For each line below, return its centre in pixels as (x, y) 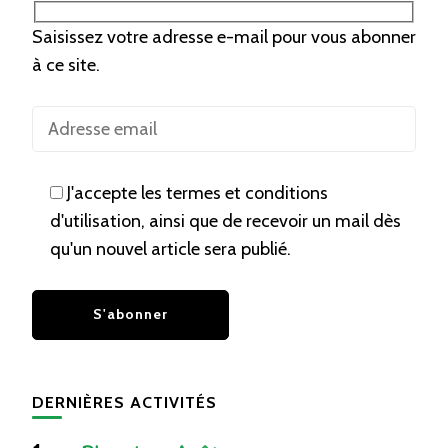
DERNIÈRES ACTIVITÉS (124, 402)
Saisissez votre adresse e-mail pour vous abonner (224, 36)
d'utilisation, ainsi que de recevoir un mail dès (225, 220)
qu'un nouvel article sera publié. (170, 248)
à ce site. (66, 64)
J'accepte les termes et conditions (197, 192)
